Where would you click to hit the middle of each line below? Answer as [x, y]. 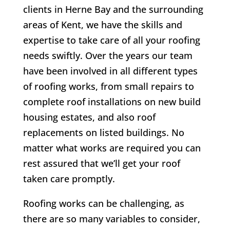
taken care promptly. [69, 179]
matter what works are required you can [112, 148]
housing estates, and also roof [89, 117]
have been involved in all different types [110, 71]
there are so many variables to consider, [111, 219]
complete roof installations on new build [112, 102]
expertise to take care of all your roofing [111, 40]
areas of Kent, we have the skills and [102, 25]
